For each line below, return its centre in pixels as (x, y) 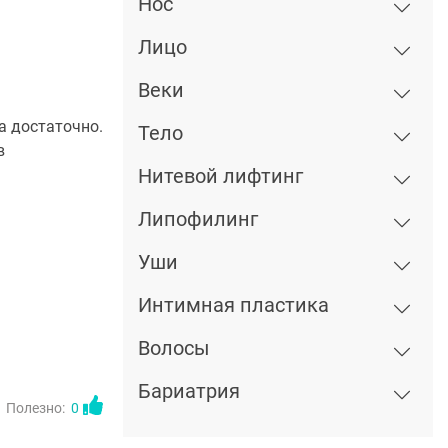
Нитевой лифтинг (220, 176)
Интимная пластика (233, 305)
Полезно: (35, 408)
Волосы (174, 348)
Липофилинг (198, 219)
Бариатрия (189, 391)
